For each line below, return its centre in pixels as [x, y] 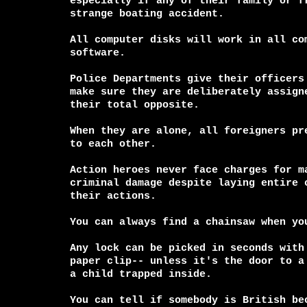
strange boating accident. [147, 14]
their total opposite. [135, 105]
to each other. [113, 144]
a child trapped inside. [141, 274]
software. [98, 53]
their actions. [113, 196]
